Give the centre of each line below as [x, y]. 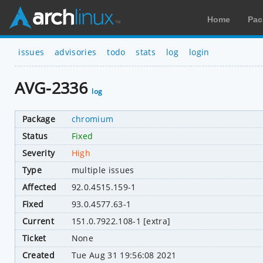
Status [35, 136]
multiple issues [103, 170]
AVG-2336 [53, 88]
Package [38, 119]
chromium [92, 119]
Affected [39, 187]
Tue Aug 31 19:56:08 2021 [124, 255]
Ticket [34, 238]
